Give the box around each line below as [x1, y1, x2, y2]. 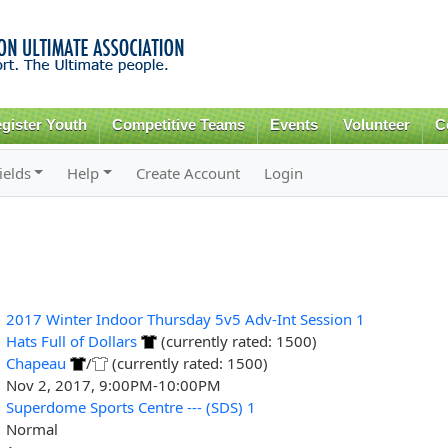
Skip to [160, 2, 202, 21]
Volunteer [342, 117, 410, 133]
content [160, 46, 204, 65]
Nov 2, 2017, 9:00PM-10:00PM [5, 374, 221, 395]
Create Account [136, 162, 241, 183]
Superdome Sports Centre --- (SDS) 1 [5, 396, 256, 417]
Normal [5, 418, 58, 439]
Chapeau [5, 352, 66, 373]
